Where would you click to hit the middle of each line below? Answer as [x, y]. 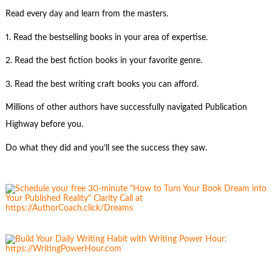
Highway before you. [44, 125]
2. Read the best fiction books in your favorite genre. [104, 61]
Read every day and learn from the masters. [87, 14]
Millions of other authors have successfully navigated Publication [126, 108]
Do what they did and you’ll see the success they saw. [106, 148]
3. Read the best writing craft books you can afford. [102, 84]
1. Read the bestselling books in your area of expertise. [106, 37]
